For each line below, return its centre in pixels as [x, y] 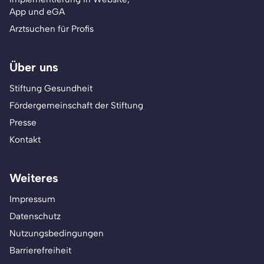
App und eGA [37, 12]
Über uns [34, 67]
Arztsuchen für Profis [52, 29]
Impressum [32, 199]
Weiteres [34, 178]
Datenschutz [35, 216]
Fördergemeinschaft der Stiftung [76, 105]
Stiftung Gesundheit [51, 88]
